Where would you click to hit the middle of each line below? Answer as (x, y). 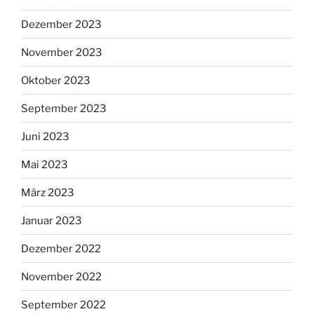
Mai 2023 (45, 164)
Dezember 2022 (61, 248)
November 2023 (62, 52)
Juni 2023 (45, 136)
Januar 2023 (52, 220)
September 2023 (64, 108)
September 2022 (63, 305)
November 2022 (61, 277)
